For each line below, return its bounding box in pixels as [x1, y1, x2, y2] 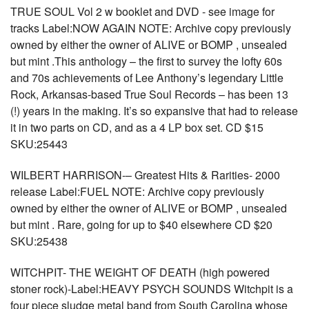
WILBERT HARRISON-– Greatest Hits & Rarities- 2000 [10, 167, 280, 183]
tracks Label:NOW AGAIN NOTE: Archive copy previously [10, 20, 291, 36]
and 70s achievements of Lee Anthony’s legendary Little [10, 70, 283, 86]
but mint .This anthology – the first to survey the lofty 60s [10, 53, 282, 69]
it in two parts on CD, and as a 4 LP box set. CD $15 [10, 119, 263, 135]
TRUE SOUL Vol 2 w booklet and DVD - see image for [10, 3, 275, 19]
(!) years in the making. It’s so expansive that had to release [10, 103, 298, 119]
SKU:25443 [10, 136, 68, 152]
